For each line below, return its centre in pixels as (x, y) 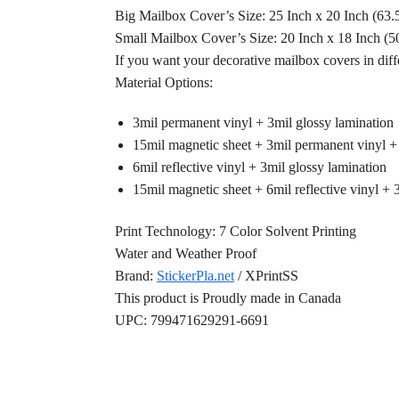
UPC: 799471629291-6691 (191, 321)
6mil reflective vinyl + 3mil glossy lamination (259, 167)
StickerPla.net (195, 276)
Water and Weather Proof (185, 254)
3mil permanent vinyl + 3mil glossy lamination (263, 122)
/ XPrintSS (266, 276)
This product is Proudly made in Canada (228, 298)
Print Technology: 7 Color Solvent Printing (235, 232)
